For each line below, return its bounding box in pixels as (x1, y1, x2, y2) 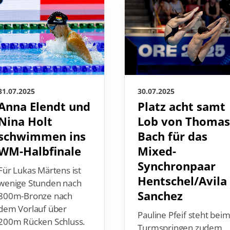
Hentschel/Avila (138, 173, 227, 189)
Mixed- (138, 143, 177, 160)
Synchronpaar (138, 158, 216, 175)
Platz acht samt (138, 99, 226, 115)
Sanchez (138, 188, 183, 204)
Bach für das (138, 128, 208, 145)
